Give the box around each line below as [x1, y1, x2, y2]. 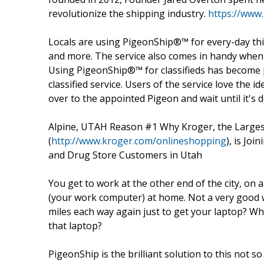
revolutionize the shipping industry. [48, 6, 208, 20]
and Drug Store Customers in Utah [48, 148, 202, 161]
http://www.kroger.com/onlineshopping [51, 134, 226, 147]
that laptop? [48, 219, 102, 232]
